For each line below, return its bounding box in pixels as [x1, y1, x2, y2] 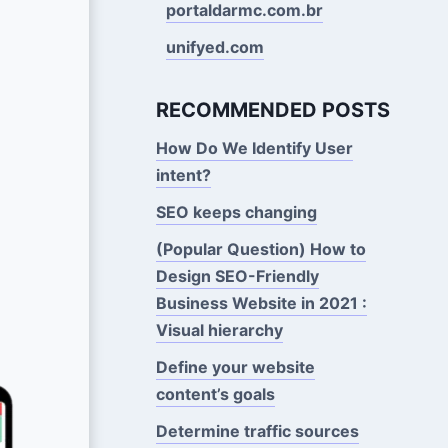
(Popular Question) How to [155, 238, 366, 259]
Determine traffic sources [155, 420, 359, 441]
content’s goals [155, 383, 275, 404]
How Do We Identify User [155, 137, 353, 158]
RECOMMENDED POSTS [155, 97, 390, 122]
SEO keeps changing [155, 201, 317, 222]
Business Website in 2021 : [155, 292, 367, 313]
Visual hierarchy [155, 319, 283, 340]
